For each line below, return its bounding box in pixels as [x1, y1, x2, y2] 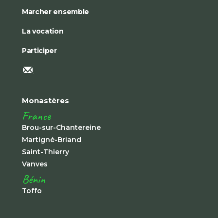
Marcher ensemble [21, 7, 90, 16]
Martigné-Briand [21, 135, 81, 145]
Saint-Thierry [21, 147, 69, 157]
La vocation [21, 26, 64, 36]
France [21, 109, 51, 124]
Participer [21, 46, 57, 55]
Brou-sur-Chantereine [21, 123, 101, 132]
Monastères [21, 96, 69, 106]
